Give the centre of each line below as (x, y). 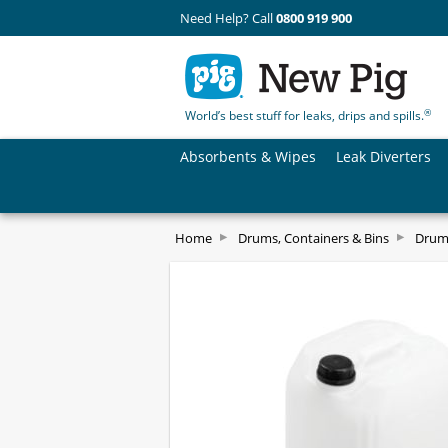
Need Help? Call (228, 18)
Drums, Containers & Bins (313, 237)
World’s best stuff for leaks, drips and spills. (304, 115)
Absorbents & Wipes (248, 156)
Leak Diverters (383, 156)
